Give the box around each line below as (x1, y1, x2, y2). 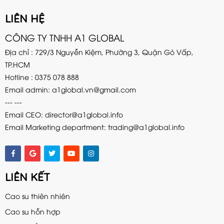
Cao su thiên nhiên (5, 190, 70, 200)
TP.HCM (5, 59, 30, 69)
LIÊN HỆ (5, 11, 44, 25)
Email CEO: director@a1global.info (5, 109, 123, 119)
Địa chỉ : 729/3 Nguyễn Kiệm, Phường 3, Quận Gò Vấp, (5, 46, 193, 56)
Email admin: (5, 84, 52, 94)
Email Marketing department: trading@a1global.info (5, 121, 186, 131)
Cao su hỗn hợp (5, 206, 60, 216)
